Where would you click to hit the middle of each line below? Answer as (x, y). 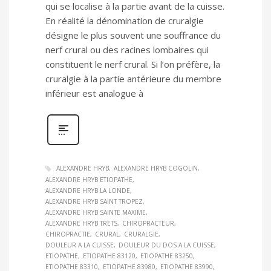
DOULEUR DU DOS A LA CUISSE (166, 245)
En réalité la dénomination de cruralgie (125, 20)
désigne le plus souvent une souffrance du (133, 35)
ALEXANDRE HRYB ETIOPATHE (89, 180)
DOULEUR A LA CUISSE (80, 245)
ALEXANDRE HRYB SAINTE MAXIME (96, 213)
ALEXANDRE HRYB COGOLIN (156, 168)
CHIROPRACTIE (68, 234)
